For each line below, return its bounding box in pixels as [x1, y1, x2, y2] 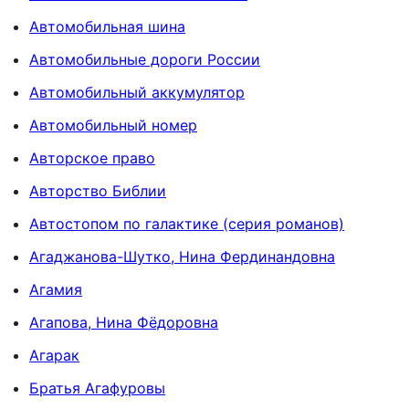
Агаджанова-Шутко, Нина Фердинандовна [29, 246, 335, 266]
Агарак [29, 345, 79, 364]
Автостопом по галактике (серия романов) [29, 214, 344, 233]
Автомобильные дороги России [29, 49, 260, 68]
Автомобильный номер [29, 115, 197, 134]
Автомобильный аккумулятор [29, 82, 245, 101]
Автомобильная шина [29, 16, 185, 36]
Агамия [29, 279, 82, 299]
